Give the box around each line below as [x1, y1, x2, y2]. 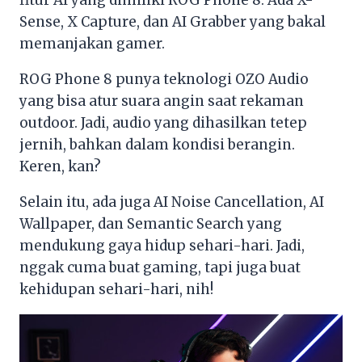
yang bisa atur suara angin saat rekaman [19, 91, 304, 110]
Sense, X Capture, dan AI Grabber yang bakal [19, 12, 326, 31]
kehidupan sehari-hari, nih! [19, 280, 213, 298]
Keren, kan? [19, 157, 101, 175]
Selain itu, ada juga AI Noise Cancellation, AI [19, 192, 324, 211]
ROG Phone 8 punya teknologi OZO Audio [19, 69, 309, 88]
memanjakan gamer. [19, 34, 165, 53]
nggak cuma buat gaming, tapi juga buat [19, 258, 301, 276]
